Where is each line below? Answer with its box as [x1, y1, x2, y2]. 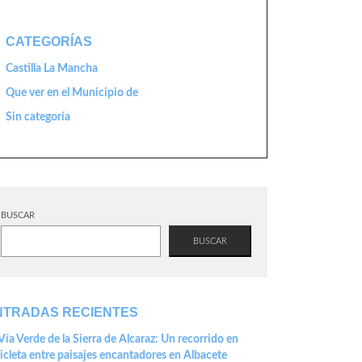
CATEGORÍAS [6, 35, 92, 48]
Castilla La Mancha [6, 63, 98, 74]
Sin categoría [6, 112, 70, 123]
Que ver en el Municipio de [6, 87, 138, 99]
